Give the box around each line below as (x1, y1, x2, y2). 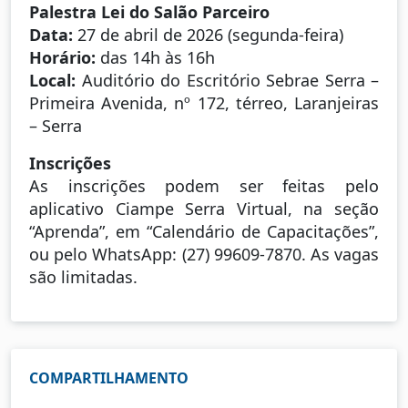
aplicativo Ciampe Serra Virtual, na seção (29, 197, 379, 219)
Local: (29, 68, 76, 91)
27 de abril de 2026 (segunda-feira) (73, 23, 343, 46)
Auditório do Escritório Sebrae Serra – (76, 68, 379, 91)
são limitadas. (29, 265, 138, 288)
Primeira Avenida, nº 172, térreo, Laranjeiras (29, 91, 379, 114)
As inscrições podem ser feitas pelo (29, 174, 379, 197)
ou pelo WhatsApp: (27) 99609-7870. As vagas (29, 242, 379, 265)
